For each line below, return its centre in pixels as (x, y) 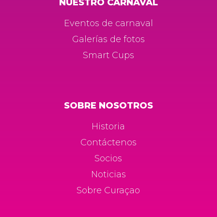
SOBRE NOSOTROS (108, 106)
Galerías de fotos (108, 39)
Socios (108, 159)
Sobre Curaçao (108, 191)
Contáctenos (108, 143)
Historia (108, 127)
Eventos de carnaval (108, 23)
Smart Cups (108, 55)
